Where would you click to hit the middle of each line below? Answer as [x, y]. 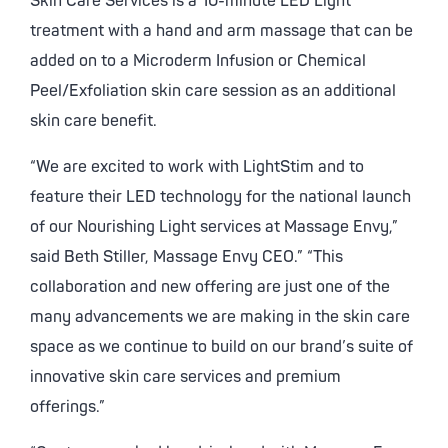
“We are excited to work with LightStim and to [197, 167]
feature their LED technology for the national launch [220, 197]
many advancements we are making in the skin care [220, 317]
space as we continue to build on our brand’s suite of [221, 347]
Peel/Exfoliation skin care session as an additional [213, 91]
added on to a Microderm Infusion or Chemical [198, 61]
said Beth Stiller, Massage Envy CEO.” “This [186, 257]
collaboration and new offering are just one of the [210, 287]
